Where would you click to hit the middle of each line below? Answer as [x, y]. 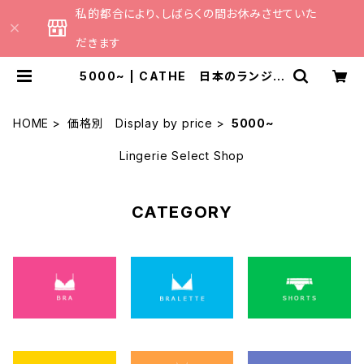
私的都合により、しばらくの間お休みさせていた [196, 13]
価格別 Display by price [141, 123]
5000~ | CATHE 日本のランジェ [182, 76]
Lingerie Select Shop [182, 156]
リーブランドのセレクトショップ [182, 89]
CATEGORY [182, 212]
